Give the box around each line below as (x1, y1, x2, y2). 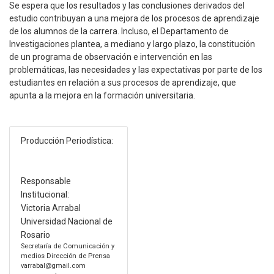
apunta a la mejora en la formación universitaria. (9, 91, 195, 101)
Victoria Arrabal (20, 202, 81, 213)
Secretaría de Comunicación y (20, 242, 114, 250)
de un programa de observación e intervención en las (9, 52, 212, 62)
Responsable (20, 176, 71, 186)
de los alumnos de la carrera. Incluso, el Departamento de (9, 26, 229, 37)
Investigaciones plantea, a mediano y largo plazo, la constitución (9, 39, 255, 50)
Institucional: (20, 189, 69, 199)
